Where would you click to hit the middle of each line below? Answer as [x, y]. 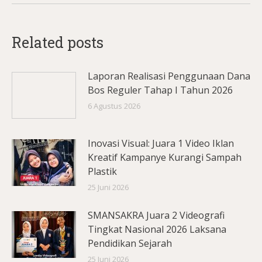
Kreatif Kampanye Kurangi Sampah [165, 157]
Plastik [102, 171]
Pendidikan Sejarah [130, 243]
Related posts [58, 42]
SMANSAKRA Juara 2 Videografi [156, 215]
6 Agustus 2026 [114, 106]
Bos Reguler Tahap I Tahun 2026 [160, 90]
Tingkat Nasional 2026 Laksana [157, 229]
